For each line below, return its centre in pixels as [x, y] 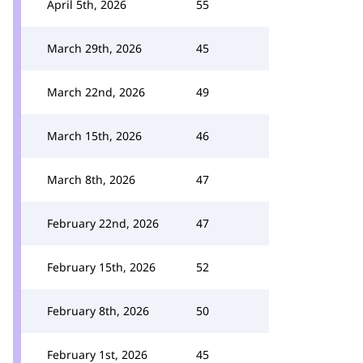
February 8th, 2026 [98, 311]
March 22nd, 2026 [96, 92]
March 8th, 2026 [91, 179]
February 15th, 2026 [101, 267]
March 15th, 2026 [94, 136]
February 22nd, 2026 [103, 223]
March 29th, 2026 [94, 48]
